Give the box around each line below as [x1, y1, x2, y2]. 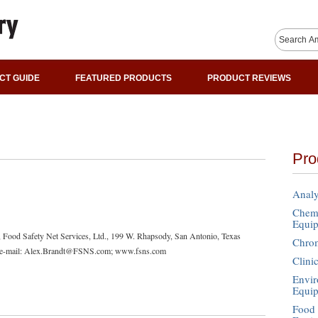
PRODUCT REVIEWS [207, 73, 291, 83]
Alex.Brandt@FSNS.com [24, 245, 111, 257]
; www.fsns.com [111, 245, 166, 257]
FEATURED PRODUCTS [75, 73, 172, 83]
